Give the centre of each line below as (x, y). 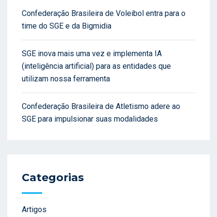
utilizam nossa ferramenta (66, 78)
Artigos (34, 209)
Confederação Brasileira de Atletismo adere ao (101, 106)
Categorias (53, 177)
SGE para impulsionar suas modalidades (90, 119)
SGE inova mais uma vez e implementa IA (92, 53)
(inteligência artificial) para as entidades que (96, 66)
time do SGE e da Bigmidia (67, 26)
